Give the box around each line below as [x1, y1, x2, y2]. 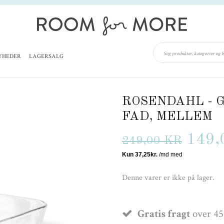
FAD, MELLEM [122, 110, 212, 123]
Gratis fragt [137, 206, 190, 220]
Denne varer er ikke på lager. [122, 172, 214, 183]
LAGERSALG [29, 52, 64, 60]
